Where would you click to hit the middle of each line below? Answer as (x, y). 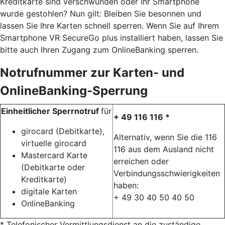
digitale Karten (49, 191)
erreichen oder (141, 161)
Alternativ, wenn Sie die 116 (165, 137)
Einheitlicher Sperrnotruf (51, 111)
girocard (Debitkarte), (63, 131)
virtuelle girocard (54, 143)
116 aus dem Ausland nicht (164, 149)
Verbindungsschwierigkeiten (167, 173)
